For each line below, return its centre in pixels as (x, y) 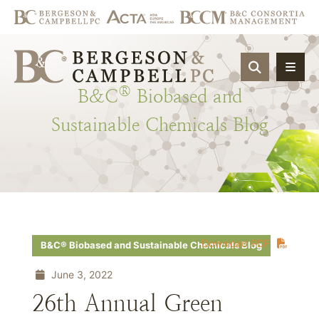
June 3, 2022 (80, 274)
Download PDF (236, 243)
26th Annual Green (127, 303)
